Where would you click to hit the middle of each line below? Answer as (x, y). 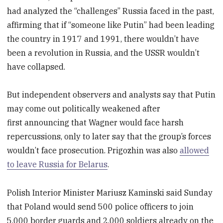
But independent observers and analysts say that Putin (111, 95)
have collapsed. (36, 66)
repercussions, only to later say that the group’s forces (109, 137)
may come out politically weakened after (84, 109)
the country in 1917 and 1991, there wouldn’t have (103, 39)
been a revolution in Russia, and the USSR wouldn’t (104, 53)
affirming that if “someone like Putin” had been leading (111, 25)
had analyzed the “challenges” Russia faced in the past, (111, 11)
